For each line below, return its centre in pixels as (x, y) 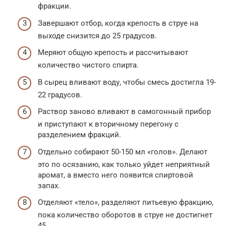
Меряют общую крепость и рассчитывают (113, 52)
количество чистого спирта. (88, 65)
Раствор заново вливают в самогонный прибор (124, 111)
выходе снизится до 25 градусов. (97, 36)
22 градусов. (60, 95)
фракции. (54, 6)
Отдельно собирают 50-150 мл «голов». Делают (123, 152)
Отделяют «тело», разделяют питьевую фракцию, (126, 202)
